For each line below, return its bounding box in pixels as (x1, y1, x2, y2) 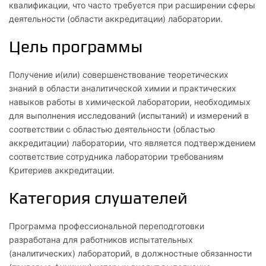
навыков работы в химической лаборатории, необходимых (9, 97, 251, 107)
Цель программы (9, 37, 142, 56)
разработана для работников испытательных (9, 235, 193, 245)
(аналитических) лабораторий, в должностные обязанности (9, 248, 252, 258)
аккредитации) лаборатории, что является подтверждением (9, 138, 256, 148)
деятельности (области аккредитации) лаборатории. (9, 14, 223, 24)
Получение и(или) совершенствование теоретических (9, 69, 229, 80)
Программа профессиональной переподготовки (9, 221, 204, 231)
